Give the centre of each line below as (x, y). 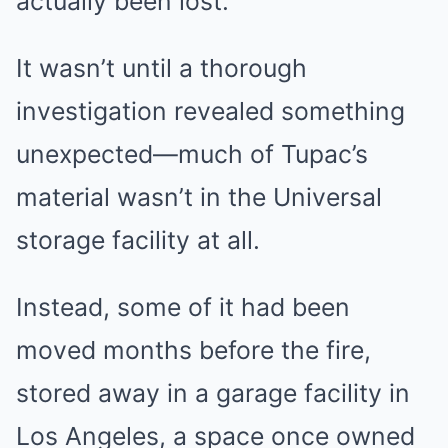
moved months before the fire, (193, 349)
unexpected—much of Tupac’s (192, 153)
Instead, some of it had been (183, 306)
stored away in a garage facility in (213, 392)
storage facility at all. (138, 239)
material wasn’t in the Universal (199, 196)
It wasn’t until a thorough (161, 67)
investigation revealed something (210, 110)
